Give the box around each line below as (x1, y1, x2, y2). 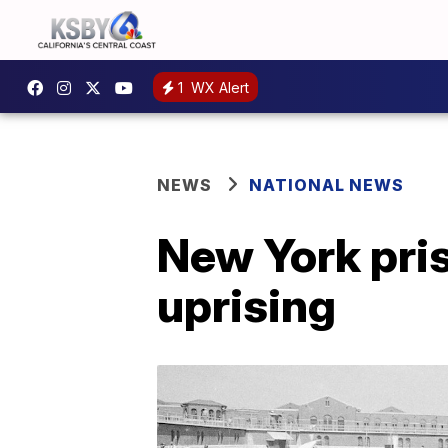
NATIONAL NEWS (249, 175, 404, 195)
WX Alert (187, 78, 249, 96)
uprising (157, 277, 336, 333)
